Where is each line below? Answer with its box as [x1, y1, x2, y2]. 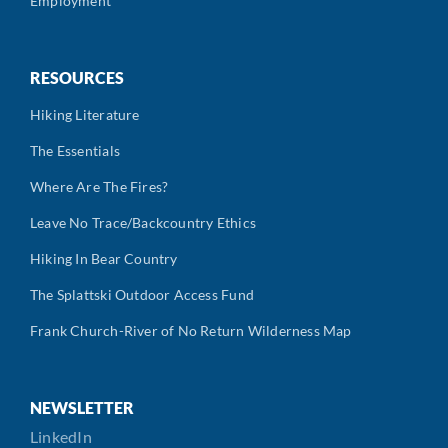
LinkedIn [30, 426, 92, 446]
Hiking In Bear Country [30, 249, 178, 267]
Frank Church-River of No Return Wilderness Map [30, 321, 352, 339]
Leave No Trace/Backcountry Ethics [30, 213, 256, 231]
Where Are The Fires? [30, 177, 169, 195]
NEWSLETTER [30, 397, 134, 417]
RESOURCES [30, 67, 124, 87]
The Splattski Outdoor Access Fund [30, 285, 254, 303]
